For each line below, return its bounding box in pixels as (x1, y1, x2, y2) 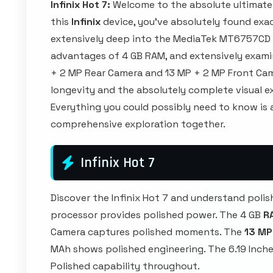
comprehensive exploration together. (51, 117, 225, 130)
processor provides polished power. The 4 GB (51, 208, 263, 221)
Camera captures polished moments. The (51, 225, 244, 238)
